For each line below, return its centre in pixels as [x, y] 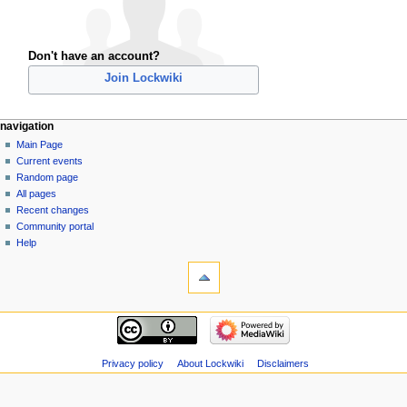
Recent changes [53, 209]
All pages [37, 193]
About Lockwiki [210, 364]
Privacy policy [132, 364]
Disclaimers [283, 364]
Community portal [55, 226]
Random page [48, 177]
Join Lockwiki [143, 78]
